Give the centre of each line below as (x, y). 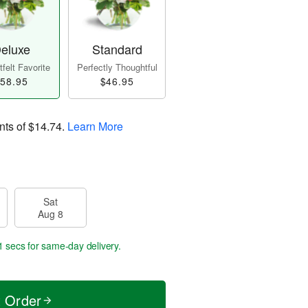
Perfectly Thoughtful (117, 67)
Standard (117, 49)
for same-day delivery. (73, 246)
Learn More (95, 126)
